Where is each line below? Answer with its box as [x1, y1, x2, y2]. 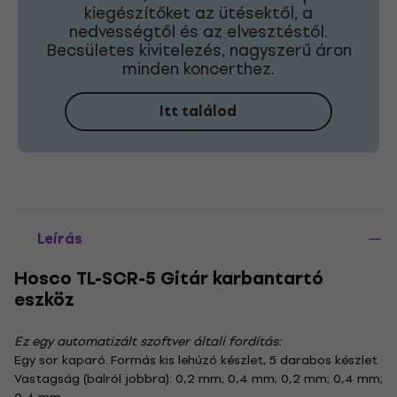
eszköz [14, 284, 74, 315]
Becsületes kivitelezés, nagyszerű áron [45, 36, 352, 63]
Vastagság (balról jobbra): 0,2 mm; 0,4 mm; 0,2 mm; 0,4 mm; [14, 368, 383, 389]
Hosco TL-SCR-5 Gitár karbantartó [14, 263, 323, 293]
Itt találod [160, 98, 237, 123]
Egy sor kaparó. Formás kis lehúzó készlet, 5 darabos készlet [14, 349, 378, 370]
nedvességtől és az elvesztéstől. [69, 18, 328, 44]
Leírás [37, 226, 82, 251]
